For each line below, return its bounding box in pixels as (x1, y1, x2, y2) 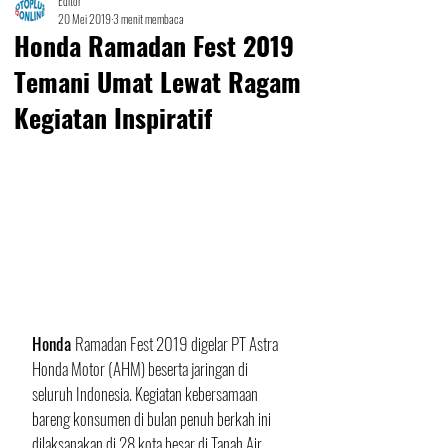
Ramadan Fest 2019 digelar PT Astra (75, 331, 281, 357)
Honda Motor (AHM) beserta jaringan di (32, 356, 251, 382)
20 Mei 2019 (58, 10, 111, 27)
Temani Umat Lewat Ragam (14, 62, 301, 101)
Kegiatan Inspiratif (14, 98, 212, 137)
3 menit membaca (113, 10, 184, 27)
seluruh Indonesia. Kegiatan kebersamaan (32, 381, 261, 407)
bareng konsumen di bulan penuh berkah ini (32, 406, 274, 432)
